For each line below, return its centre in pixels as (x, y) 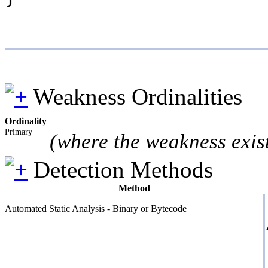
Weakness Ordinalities (138, 96)
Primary (19, 131)
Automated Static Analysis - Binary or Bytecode (96, 208)
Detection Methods (123, 169)
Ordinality (26, 121)
